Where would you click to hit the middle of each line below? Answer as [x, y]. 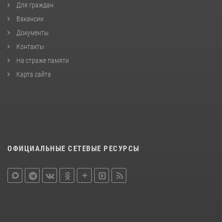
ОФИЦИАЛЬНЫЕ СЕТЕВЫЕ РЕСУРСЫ [74, 148]
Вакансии [29, 19]
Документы [32, 32]
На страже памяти [42, 60]
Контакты [29, 46]
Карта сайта [33, 74]
